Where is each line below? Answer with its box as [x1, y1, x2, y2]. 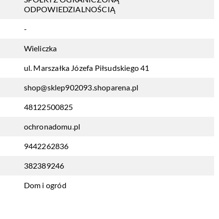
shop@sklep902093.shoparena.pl [23, 83, 139, 92]
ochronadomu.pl [23, 122, 81, 131]
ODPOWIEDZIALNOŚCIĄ [23, 4, 116, 14]
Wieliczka [23, 44, 57, 53]
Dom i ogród [23, 180, 66, 190]
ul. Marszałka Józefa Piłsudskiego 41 [23, 63, 150, 72]
